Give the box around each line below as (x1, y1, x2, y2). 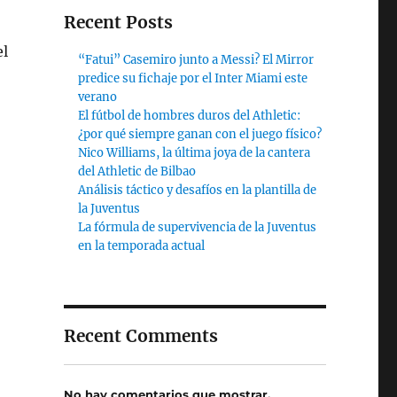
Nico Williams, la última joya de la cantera (78, 145, 311, 160)
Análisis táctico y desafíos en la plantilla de (78, 183, 317, 198)
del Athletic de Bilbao (78, 164, 197, 179)
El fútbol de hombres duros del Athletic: (78, 108, 301, 123)
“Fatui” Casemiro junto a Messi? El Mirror (78, 52, 315, 67)
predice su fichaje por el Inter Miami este (78, 71, 308, 86)
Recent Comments (63, 325, 218, 346)
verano (78, 90, 118, 105)
